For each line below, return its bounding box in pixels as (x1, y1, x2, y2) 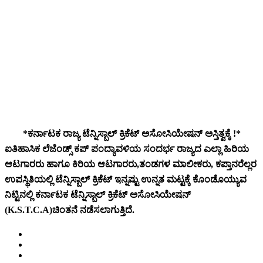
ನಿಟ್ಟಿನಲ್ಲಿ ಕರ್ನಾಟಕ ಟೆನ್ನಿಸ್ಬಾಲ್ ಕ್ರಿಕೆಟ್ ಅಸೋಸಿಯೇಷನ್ (5, 190, 191, 200)
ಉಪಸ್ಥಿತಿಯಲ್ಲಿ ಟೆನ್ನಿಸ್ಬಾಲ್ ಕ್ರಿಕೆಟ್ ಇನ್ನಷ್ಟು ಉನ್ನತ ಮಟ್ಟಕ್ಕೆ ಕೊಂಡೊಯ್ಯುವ (5, 174, 247, 185)
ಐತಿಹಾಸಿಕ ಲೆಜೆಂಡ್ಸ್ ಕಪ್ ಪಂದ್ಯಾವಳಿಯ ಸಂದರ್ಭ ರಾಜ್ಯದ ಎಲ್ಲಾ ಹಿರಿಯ (5, 144, 249, 154)
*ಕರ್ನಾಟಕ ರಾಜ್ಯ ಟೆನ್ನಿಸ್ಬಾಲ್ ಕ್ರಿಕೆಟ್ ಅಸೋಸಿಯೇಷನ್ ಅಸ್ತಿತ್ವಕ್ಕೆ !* (22, 129, 241, 139)
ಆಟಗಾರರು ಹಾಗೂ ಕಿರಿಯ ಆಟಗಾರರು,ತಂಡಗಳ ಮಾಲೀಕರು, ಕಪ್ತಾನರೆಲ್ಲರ (5, 159, 257, 170)
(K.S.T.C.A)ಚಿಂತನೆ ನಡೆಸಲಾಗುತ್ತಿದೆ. (5, 205, 134, 215)
